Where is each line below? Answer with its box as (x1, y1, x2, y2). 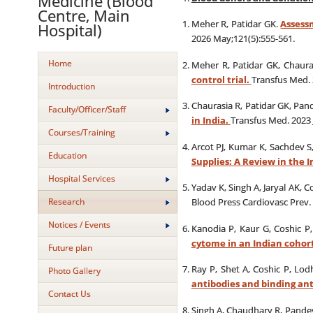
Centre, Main (37, 6, 130, 26)
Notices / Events (48, 219, 110, 231)
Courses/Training (48, 126, 115, 138)
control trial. (191, 73, 252, 86)
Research (48, 196, 85, 208)
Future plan (48, 242, 92, 254)
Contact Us (48, 288, 91, 300)
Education (48, 150, 87, 161)
